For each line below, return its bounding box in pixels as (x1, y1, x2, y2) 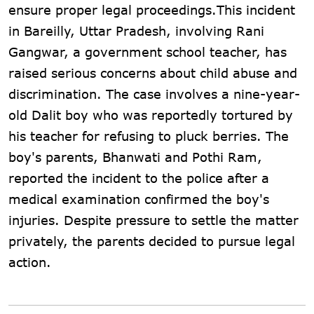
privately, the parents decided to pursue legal (8, 233, 295, 249)
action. (8, 254, 51, 270)
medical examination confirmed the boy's (8, 191, 269, 207)
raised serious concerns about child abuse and (8, 64, 297, 81)
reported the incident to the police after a (8, 170, 269, 186)
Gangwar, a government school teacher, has (8, 43, 287, 60)
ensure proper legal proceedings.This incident (8, 1, 295, 18)
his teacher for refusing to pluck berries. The (8, 128, 289, 144)
